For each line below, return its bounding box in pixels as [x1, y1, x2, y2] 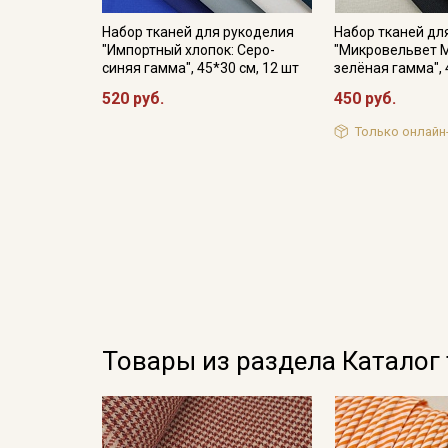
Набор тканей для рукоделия [102, 24, 294, 40]
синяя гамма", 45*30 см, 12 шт [102, 60, 299, 76]
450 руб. [334, 89, 397, 108]
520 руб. [102, 89, 164, 108]
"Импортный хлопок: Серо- [102, 42, 275, 58]
